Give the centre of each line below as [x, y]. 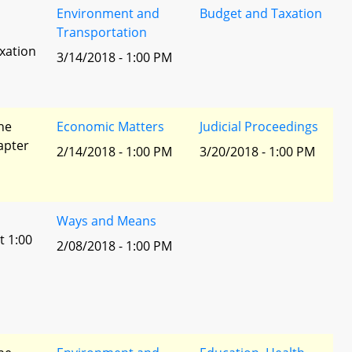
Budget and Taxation [261, 13]
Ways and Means [106, 221]
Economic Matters [110, 126]
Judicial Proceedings [259, 126]
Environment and [108, 13]
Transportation [102, 32]
